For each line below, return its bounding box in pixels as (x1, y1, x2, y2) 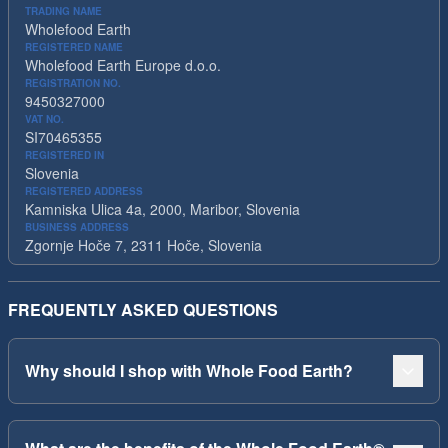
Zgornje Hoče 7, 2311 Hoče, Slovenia (25, 235, 262, 255)
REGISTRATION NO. (25, 76, 121, 90)
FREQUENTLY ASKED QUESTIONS (8, 298, 278, 321)
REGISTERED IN (25, 148, 104, 162)
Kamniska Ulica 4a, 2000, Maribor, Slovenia (25, 199, 300, 219)
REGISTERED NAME (25, 40, 123, 54)
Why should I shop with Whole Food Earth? (25, 359, 353, 382)
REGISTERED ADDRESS (25, 184, 143, 198)
